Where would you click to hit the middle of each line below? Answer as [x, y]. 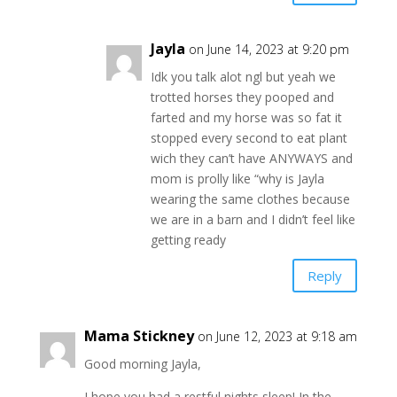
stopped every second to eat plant [249, 138]
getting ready [188, 240]
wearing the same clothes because [250, 199]
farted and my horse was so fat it [246, 118]
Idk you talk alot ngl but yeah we [243, 77]
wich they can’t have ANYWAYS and [251, 159]
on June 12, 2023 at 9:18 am [277, 337]
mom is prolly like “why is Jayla [237, 179]
